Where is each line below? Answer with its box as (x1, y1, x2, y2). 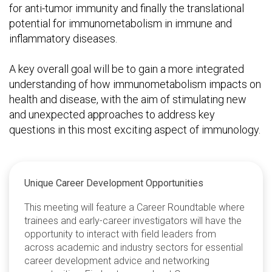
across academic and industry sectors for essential (24, 242, 243, 253)
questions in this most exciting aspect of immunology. (9, 123, 260, 136)
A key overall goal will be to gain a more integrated (9, 63, 244, 75)
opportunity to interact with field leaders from (24, 228, 216, 240)
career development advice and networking (24, 255, 209, 267)
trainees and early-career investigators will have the (24, 215, 242, 226)
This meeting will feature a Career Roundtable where (24, 202, 245, 213)
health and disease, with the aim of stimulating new (9, 93, 246, 106)
